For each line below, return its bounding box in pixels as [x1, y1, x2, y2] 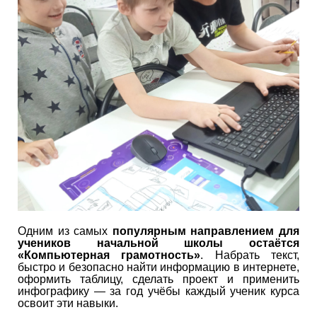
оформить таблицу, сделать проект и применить [18, 273, 299, 286]
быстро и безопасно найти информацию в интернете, [18, 261, 299, 274]
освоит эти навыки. [18, 297, 118, 310]
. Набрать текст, [200, 249, 300, 262]
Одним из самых [18, 225, 113, 238]
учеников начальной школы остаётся [18, 237, 299, 250]
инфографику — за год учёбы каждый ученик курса [18, 285, 299, 298]
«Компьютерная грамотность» [18, 249, 201, 262]
